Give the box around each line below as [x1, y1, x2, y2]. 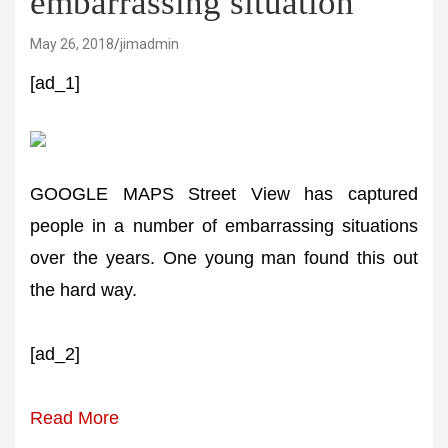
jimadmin [120, 36, 179, 52]
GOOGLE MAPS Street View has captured [30, 184, 418, 204]
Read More [30, 408, 119, 428]
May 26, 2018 [30, 36, 114, 52]
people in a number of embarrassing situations [30, 216, 418, 236]
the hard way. [30, 280, 137, 300]
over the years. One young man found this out [30, 248, 418, 268]
